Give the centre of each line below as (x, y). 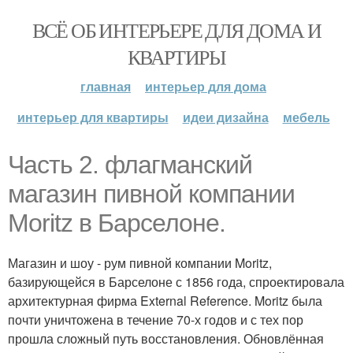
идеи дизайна (225, 117)
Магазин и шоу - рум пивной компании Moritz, (140, 263)
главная (106, 86)
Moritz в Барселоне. (117, 223)
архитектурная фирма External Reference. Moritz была (165, 301)
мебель (306, 117)
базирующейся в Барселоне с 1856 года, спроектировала (176, 282)
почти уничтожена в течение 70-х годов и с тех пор (156, 320)
